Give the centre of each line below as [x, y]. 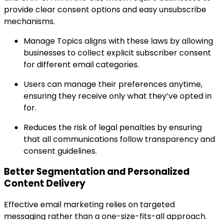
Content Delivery [45, 184]
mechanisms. [29, 21]
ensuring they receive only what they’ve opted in [118, 96]
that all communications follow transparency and [119, 139]
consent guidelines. [60, 151]
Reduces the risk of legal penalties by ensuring [113, 127]
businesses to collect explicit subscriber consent [117, 53]
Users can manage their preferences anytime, [113, 84]
